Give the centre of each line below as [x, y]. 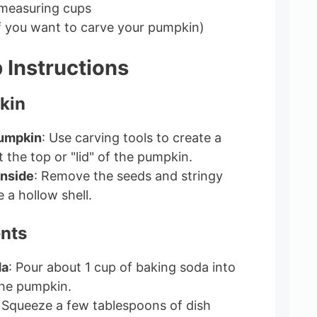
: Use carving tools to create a [131, 137]
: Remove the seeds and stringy [128, 175]
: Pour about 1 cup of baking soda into [122, 267]
